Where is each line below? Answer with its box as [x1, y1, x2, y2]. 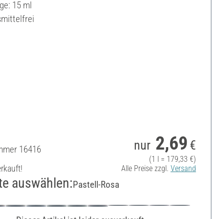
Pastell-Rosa [72, 178, 119, 190]
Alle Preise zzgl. [121, 163, 171, 173]
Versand [170, 163, 196, 173]
